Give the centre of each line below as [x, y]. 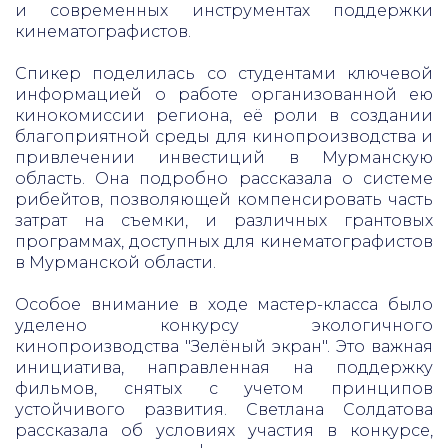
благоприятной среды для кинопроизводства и [224, 136]
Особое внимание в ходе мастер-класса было [224, 304]
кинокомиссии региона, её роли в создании [224, 115]
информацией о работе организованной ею [224, 94]
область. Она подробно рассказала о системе [224, 178]
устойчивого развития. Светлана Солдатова [224, 409]
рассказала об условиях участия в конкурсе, [224, 430]
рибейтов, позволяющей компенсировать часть [224, 199]
